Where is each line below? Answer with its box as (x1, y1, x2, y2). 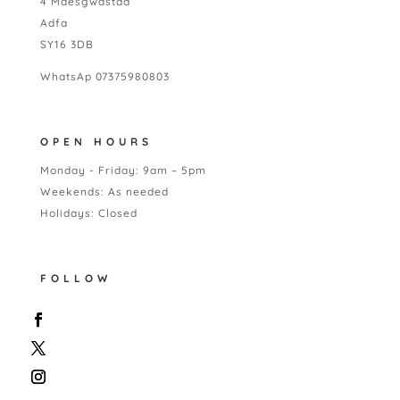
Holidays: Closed (39, 205, 137, 220)
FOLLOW (39, 271, 112, 285)
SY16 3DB (39, 37, 94, 51)
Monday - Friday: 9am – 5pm (39, 162, 206, 177)
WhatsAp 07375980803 (39, 69, 170, 83)
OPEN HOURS (39, 134, 153, 148)
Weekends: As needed (39, 184, 169, 198)
